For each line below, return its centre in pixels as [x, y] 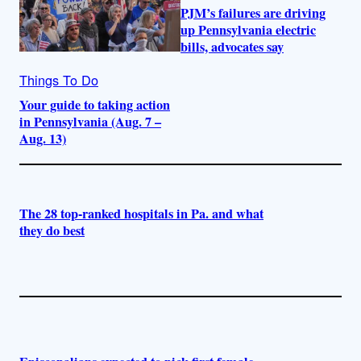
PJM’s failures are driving [253, 13]
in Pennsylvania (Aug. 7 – [90, 121]
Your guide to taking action [95, 104]
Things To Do [59, 79]
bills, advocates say [232, 47]
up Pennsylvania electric [248, 30]
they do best [52, 230]
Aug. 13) [43, 138]
